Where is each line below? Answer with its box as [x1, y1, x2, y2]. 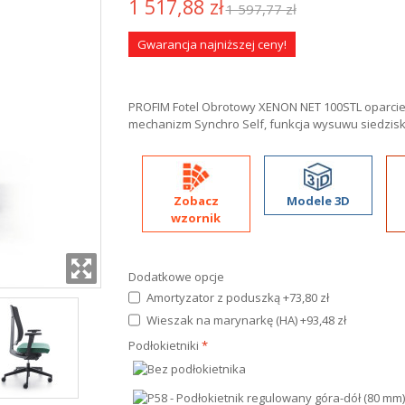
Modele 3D [286, 193, 350, 209]
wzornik [171, 210, 221, 226]
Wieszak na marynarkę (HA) [146, 312, 300, 328]
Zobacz [173, 193, 219, 209]
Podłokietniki [127, 337, 199, 353]
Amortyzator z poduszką [146, 289, 283, 306]
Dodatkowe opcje [127, 268, 224, 285]
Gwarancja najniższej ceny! [137, 36, 287, 52]
